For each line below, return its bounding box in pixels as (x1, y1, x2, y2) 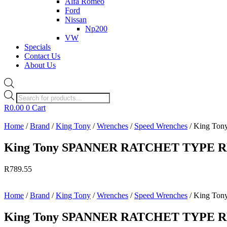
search (16, 98, 36, 107)
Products (16, 89, 44, 98)
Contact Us (24, 52, 60, 60)
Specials (24, 43, 51, 51)
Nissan (65, 15, 87, 24)
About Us (24, 61, 56, 69)
